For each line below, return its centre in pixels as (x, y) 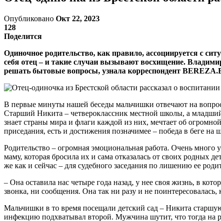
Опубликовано (30, 18)
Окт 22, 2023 (78, 18)
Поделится (23, 36)
